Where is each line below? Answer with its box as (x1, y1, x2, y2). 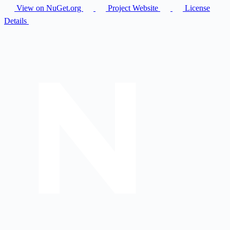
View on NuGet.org (14, 3, 83, 12)
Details (4, 16, 29, 25)
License (183, 3, 210, 12)
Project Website (106, 3, 160, 12)
